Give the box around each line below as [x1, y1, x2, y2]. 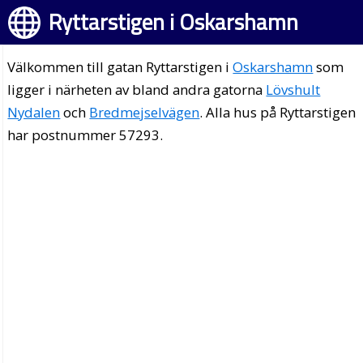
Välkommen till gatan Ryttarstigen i [7, 58, 233, 76]
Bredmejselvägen [89, 103, 200, 122]
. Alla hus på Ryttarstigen [199, 103, 357, 122]
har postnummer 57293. [7, 126, 164, 144]
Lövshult [266, 80, 321, 99]
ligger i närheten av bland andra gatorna [7, 80, 267, 99]
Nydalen [7, 103, 61, 122]
